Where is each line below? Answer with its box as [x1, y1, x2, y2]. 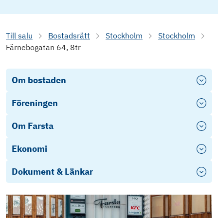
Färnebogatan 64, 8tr [6, 42, 81, 53]
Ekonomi [12, 143, 47, 155]
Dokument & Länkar [12, 166, 93, 178]
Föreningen [12, 97, 58, 109]
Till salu [6, 31, 33, 41]
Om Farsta [12, 120, 54, 132]
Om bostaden [12, 74, 66, 86]
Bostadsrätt [48, 31, 90, 41]
